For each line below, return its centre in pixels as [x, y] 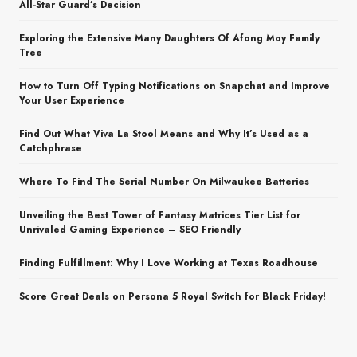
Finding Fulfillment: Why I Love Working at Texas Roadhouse [169, 263]
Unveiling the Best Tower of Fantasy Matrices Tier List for [160, 216]
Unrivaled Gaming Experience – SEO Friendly [130, 230]
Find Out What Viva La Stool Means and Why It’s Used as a [164, 134]
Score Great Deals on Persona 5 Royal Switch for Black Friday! [173, 297]
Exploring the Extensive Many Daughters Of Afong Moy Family [169, 39]
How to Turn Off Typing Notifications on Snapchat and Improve [175, 86]
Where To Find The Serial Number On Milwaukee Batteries [164, 182]
